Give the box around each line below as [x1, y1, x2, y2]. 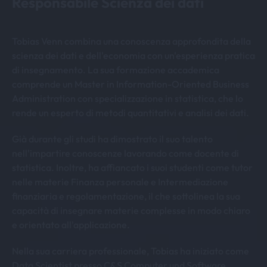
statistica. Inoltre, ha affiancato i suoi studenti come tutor [12, 162, 253, 173]
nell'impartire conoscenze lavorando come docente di [12, 147, 239, 159]
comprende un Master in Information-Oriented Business [12, 78, 249, 90]
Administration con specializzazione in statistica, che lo [12, 92, 243, 104]
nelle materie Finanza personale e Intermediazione [12, 176, 228, 188]
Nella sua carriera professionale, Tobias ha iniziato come [12, 245, 249, 257]
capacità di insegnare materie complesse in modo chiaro [12, 204, 250, 216]
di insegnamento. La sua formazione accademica [12, 64, 219, 76]
